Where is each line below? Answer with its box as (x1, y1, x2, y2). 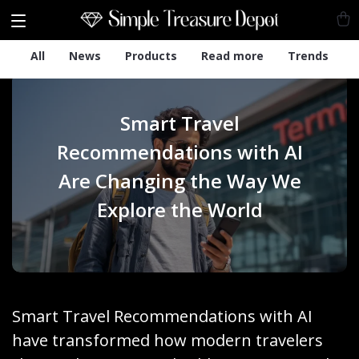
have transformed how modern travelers (12, 329, 323, 351)
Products (125, 47, 177, 63)
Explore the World (96, 196, 263, 223)
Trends (288, 47, 329, 63)
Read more (201, 47, 264, 63)
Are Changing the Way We (58, 167, 301, 194)
